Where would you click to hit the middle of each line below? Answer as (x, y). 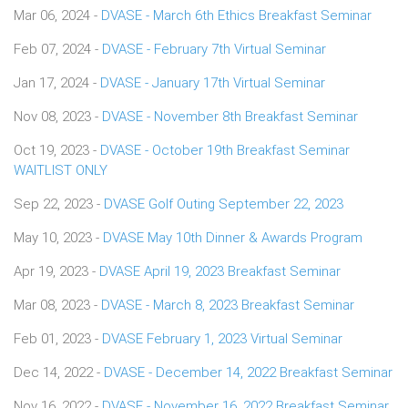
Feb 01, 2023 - (58, 338)
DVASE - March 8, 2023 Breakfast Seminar (228, 305)
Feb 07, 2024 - (58, 49)
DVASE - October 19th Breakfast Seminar (225, 150)
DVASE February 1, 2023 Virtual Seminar (222, 338)
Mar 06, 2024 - (57, 15)
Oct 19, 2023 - (57, 150)
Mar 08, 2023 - (57, 305)
